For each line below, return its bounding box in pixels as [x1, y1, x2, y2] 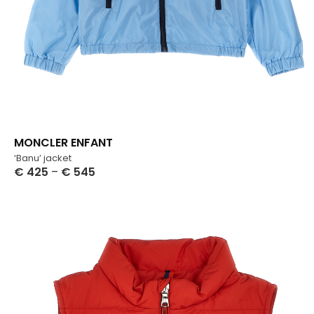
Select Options [14, 179, 93, 193]
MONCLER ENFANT [14, 135, 113, 151]
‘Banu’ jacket [14, 151, 71, 165]
